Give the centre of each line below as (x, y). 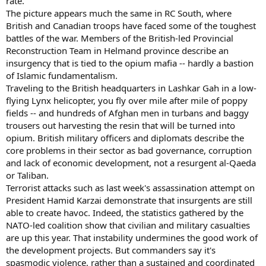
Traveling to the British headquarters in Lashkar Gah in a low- (131, 88)
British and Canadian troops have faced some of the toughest (131, 25)
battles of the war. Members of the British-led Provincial (120, 38)
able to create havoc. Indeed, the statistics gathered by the (125, 212)
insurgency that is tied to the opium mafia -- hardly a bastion (130, 63)
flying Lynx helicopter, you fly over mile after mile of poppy (127, 100)
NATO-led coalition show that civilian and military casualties (128, 225)
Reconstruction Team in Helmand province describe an (117, 50)
